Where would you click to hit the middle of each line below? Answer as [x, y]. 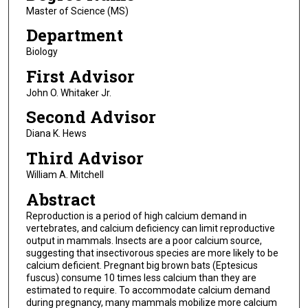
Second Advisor [91, 117]
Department [74, 35]
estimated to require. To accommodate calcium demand [148, 290]
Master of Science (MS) [77, 11]
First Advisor [80, 76]
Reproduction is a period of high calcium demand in [136, 216]
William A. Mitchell [65, 175]
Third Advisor [85, 158]
